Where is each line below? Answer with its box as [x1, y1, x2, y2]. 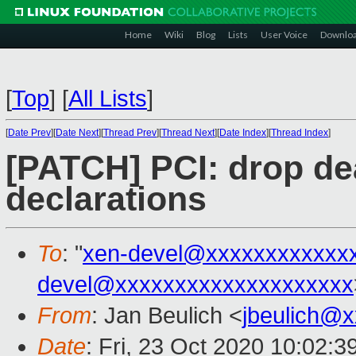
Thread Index [271, 127, 328, 138]
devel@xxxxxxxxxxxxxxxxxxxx [37, 272, 354, 298]
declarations [6, 180, 207, 219]
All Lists [68, 86, 147, 111]
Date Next [56, 127, 99, 138]
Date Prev [8, 127, 51, 138]
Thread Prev [103, 127, 157, 138]
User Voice [261, 29, 308, 41]
